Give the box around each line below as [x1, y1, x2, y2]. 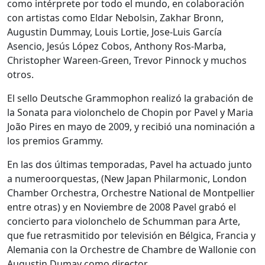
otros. [7, 68, 34, 82]
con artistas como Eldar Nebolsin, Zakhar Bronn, [7, 11, 224, 25]
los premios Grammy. [7, 134, 103, 148]
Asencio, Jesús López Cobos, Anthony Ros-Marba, [7, 40, 226, 53]
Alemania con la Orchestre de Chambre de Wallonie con [7, 243, 256, 257]
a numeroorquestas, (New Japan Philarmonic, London [7, 172, 247, 186]
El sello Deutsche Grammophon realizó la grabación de [7, 92, 253, 105]
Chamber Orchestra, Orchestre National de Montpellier [7, 186, 255, 200]
